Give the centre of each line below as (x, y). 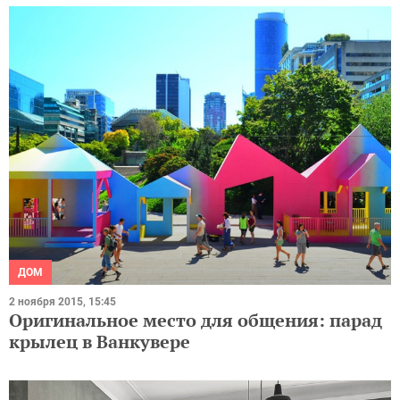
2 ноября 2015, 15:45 (62, 301)
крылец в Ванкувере (100, 341)
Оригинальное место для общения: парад (196, 320)
